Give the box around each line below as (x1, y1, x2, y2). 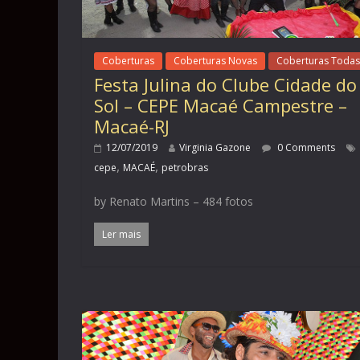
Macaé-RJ (94, 114, 170, 139)
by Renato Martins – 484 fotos (94, 194, 253, 210)
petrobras (162, 161, 208, 175)
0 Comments (275, 141, 335, 155)
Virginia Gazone (179, 141, 251, 155)
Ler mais (102, 227, 141, 242)
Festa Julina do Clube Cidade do (94, 72, 357, 97)
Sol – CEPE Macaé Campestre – (94, 93, 347, 118)
